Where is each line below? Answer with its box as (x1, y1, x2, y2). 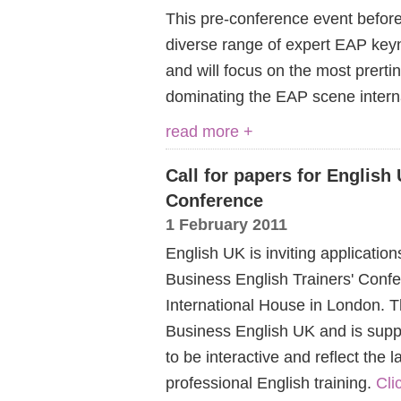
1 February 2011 (166, 215, 287, 234)
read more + (166, 122, 253, 141)
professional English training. (166, 373, 376, 392)
